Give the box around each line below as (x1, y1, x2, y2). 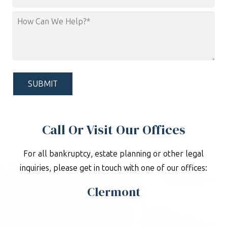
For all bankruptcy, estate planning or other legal (23, 149, 204, 159)
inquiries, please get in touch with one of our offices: (20, 163, 207, 173)
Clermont (87, 183, 140, 201)
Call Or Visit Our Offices (42, 121, 185, 139)
